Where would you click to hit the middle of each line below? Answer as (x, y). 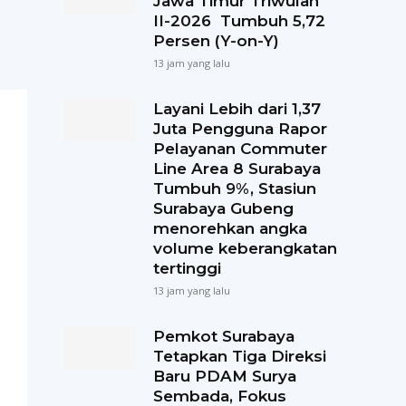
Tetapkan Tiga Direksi (239, 356)
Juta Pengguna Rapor (240, 128)
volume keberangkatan (245, 248)
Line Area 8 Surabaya (237, 168)
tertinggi (187, 268)
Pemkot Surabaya (223, 336)
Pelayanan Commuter (240, 148)
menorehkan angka (230, 228)
